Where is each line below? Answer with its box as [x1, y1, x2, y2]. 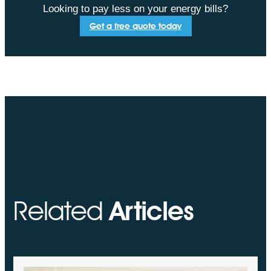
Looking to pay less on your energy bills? [43, 3, 228, 15]
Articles [109, 195, 194, 227]
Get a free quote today [90, 21, 181, 31]
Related [13, 195, 110, 227]
